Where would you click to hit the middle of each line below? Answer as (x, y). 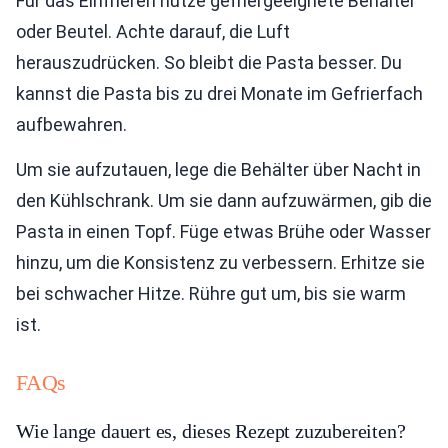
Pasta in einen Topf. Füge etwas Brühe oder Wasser (223, 231)
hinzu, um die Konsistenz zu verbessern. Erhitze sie (220, 262)
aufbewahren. (71, 124)
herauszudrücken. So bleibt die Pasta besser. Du (209, 62)
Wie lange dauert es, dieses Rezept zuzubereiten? (211, 430)
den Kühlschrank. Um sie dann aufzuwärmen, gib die (224, 200)
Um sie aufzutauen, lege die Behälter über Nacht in (218, 169)
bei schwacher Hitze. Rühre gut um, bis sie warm (211, 293)
